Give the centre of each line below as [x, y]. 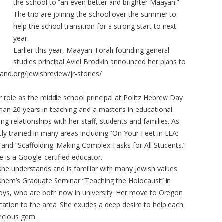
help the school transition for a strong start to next [95, 26]
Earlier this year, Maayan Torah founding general [92, 50]
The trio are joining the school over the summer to [95, 14]
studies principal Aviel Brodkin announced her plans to [100, 62]
